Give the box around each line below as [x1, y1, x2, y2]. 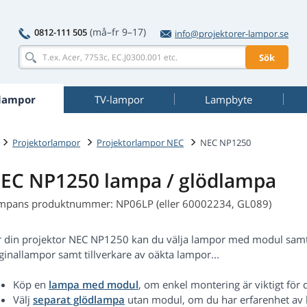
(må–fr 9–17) [90, 25, 146, 38]
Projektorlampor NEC [97, 136, 184, 149]
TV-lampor [94, 93, 144, 106]
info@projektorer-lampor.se [175, 27, 288, 40]
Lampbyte [205, 93, 252, 106]
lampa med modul [49, 278, 138, 292]
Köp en [13, 278, 49, 292]
